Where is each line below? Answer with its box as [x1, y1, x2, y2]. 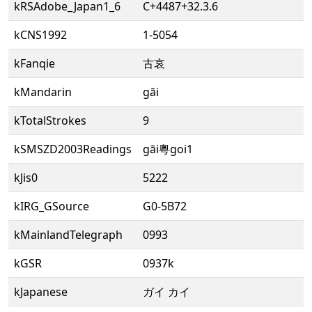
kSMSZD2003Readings [14, 141, 132, 157]
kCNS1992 [14, 27, 67, 42]
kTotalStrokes [14, 113, 86, 128]
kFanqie [14, 56, 55, 71]
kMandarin [14, 84, 72, 100]
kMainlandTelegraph [14, 227, 123, 242]
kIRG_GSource [14, 198, 89, 214]
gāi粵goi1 [143, 141, 193, 157]
